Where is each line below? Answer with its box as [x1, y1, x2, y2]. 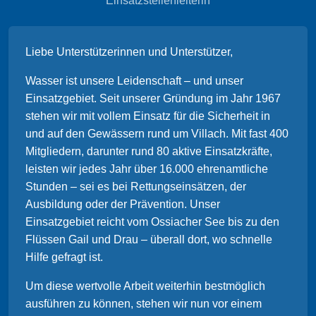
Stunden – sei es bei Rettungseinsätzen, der [25, 181, 246, 193]
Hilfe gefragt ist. [25, 251, 103, 264]
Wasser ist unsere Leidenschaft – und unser [25, 75, 243, 87]
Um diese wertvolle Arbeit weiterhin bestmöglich [25, 280, 265, 293]
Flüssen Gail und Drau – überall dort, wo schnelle [25, 233, 272, 246]
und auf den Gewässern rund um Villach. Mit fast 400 [25, 128, 288, 140]
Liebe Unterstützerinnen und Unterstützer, [25, 46, 233, 59]
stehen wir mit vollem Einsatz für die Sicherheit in [25, 110, 270, 123]
